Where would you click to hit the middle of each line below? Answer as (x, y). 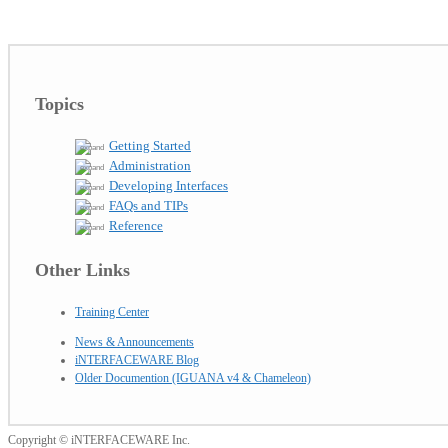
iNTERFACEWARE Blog (137, 360)
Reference (136, 226)
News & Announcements (134, 342)
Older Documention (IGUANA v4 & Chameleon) (193, 378)
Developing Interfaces (168, 186)
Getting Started (150, 146)
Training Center (112, 312)
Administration (150, 166)
